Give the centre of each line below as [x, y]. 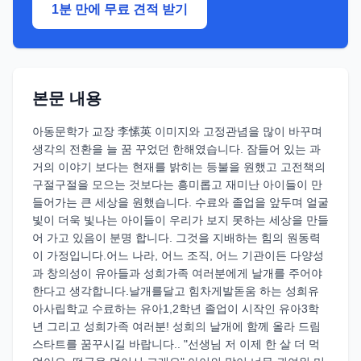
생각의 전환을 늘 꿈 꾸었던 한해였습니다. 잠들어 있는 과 [176, 149]
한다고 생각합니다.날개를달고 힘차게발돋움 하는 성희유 [176, 291]
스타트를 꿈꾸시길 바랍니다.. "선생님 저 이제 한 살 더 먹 [176, 344]
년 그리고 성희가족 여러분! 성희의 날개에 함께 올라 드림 [176, 326]
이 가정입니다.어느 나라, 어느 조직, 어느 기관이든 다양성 [178, 255]
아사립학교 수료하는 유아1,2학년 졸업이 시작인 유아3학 [176, 309]
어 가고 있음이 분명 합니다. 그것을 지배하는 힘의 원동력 [176, 238]
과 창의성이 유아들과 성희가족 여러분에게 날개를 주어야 [177, 273]
